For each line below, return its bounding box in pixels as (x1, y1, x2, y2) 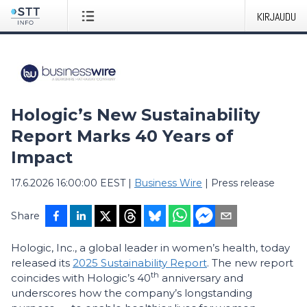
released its (11, 256, 73, 269)
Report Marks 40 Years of (11, 126, 234, 146)
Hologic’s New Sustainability (11, 105, 260, 125)
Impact (11, 147, 73, 167)
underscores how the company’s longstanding (11, 286, 252, 299)
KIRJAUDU (257, 10, 296, 24)
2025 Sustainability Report (73, 256, 207, 269)
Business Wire (134, 177, 202, 189)
